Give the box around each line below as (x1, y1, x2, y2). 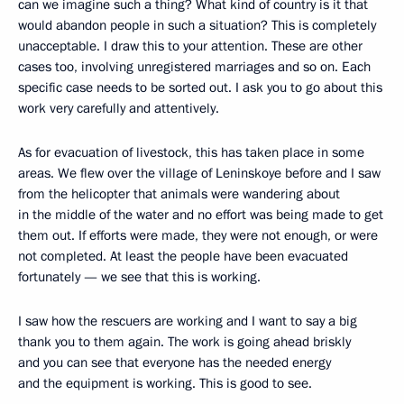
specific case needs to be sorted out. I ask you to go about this (18, 78, 382, 96)
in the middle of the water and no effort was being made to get (18, 206, 383, 224)
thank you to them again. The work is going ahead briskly (18, 333, 351, 351)
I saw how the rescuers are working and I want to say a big (18, 312, 357, 330)
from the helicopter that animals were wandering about (18, 185, 340, 203)
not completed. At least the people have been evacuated (18, 247, 348, 265)
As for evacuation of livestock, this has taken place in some (18, 143, 364, 161)
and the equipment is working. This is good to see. (18, 374, 312, 392)
